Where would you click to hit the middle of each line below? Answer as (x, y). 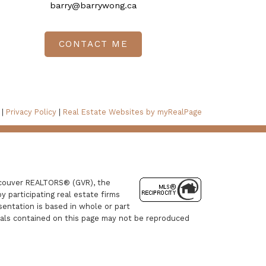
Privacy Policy (31, 112)
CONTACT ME (93, 44)
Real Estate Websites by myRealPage (133, 112)
